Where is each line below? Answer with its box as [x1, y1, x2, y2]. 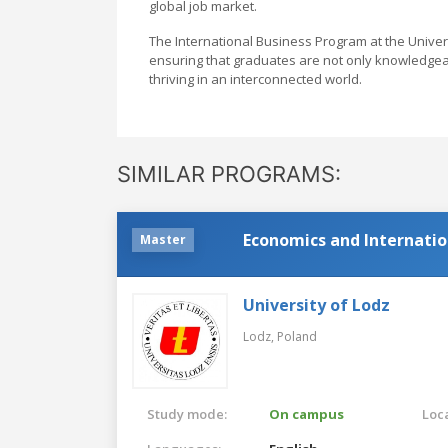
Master [140, 230, 186, 248]
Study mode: [147, 404, 227, 423]
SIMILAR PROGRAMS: [117, 160, 341, 187]
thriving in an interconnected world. [149, 69, 362, 88]
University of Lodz [243, 293, 390, 316]
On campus [269, 404, 345, 423]
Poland [277, 327, 317, 345]
